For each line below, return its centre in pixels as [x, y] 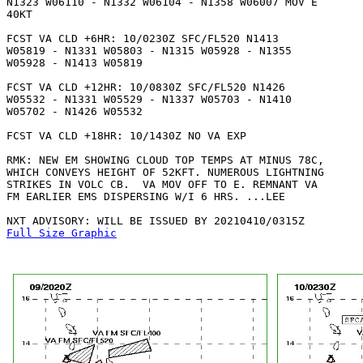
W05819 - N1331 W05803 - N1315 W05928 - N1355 [152, 51]
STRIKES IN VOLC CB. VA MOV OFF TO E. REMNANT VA [162, 184]
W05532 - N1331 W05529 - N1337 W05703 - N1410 [149, 99]
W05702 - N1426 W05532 [78, 111]
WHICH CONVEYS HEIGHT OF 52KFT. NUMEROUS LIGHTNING [165, 172]
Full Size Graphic [62, 233]
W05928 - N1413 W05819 [78, 63]
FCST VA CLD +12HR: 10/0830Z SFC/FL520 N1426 [146, 87]
